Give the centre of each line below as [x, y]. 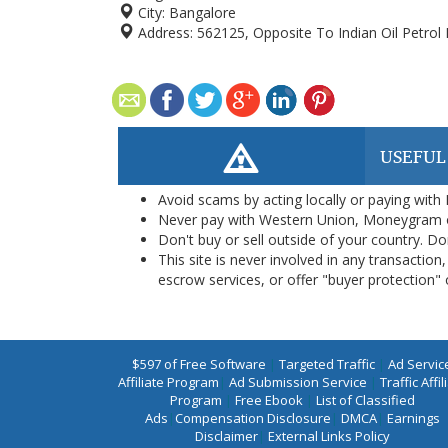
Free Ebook [268, 400]
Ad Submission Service [297, 382]
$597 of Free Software [199, 364]
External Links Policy [328, 436]
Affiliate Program [168, 382]
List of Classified [365, 400]
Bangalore [202, 12]
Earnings [413, 418]
